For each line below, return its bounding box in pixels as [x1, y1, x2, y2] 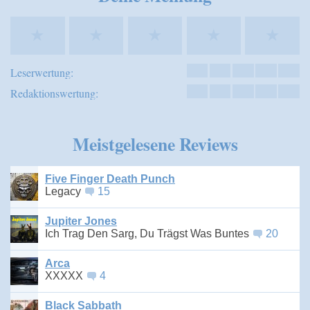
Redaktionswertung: [10, 86, 98, 101]
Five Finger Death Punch [45, 173, 175, 185]
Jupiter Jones [45, 215, 117, 228]
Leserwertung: [10, 65, 73, 80]
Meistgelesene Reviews [72, 131, 238, 158]
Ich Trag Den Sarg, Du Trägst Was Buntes [45, 228, 252, 240]
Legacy [45, 185, 84, 198]
